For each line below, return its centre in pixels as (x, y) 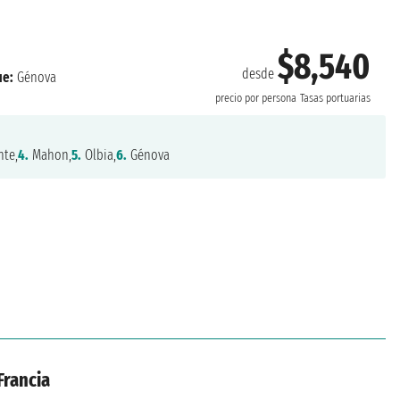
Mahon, (50, 155)
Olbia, (98, 155)
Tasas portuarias (335, 98)
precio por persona (255, 98)
